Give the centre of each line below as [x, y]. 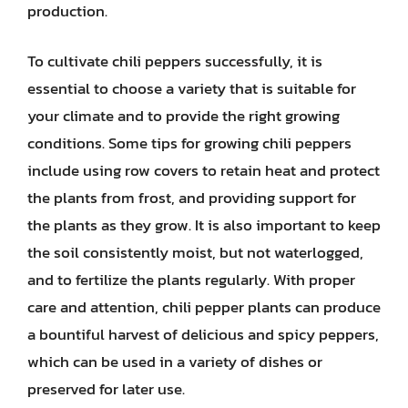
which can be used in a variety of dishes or [175, 362]
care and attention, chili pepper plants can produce [204, 307]
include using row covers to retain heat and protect [204, 170]
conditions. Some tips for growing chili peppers [189, 143]
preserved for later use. [106, 389]
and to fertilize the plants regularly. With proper [191, 280]
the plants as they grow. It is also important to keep [204, 225]
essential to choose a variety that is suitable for [192, 88]
